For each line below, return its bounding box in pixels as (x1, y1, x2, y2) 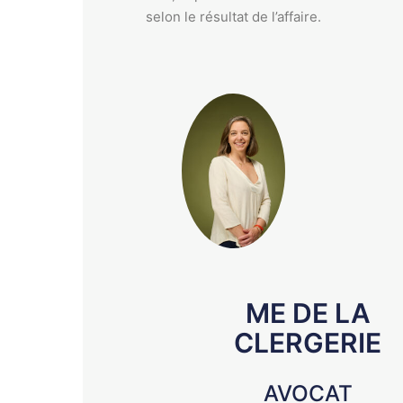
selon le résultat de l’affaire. (146, 7, 325, 25)
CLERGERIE (234, 327, 381, 360)
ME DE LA (245, 297, 371, 330)
